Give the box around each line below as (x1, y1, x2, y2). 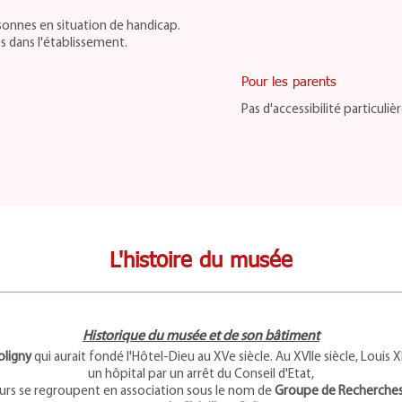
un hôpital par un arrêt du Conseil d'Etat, (88, 368, 314, 381)
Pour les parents (241, 75, 336, 89)
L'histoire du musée (109, 250, 293, 272)
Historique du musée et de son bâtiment (83, 329, 319, 344)
